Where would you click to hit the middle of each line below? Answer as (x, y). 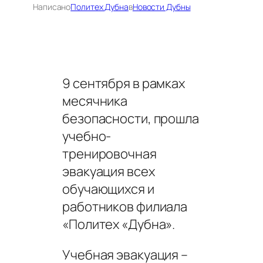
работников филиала (125, 206)
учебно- (87, 136)
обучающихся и (108, 189)
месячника (95, 101)
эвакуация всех (109, 171)
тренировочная (109, 154)
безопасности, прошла (131, 118)
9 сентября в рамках (124, 83)
